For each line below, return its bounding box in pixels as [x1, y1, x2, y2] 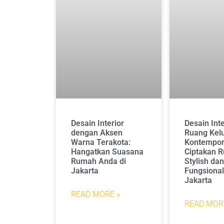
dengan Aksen [71, 128, 122, 138]
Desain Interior [71, 118, 124, 128]
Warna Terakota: [71, 137, 130, 147]
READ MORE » [71, 189, 120, 199]
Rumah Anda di [71, 156, 126, 166]
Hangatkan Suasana [71, 147, 143, 157]
